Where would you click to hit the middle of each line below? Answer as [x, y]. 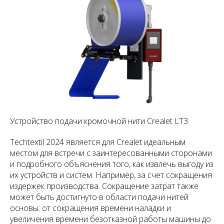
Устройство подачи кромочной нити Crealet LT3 [99, 121]
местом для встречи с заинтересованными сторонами [111, 153]
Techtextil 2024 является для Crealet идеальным [98, 142]
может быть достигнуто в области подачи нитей [99, 197]
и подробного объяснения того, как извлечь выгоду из [112, 164]
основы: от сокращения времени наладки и [90, 208]
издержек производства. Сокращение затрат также [104, 186]
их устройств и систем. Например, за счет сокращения [111, 175]
